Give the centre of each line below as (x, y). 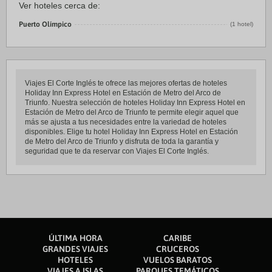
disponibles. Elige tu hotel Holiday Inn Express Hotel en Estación (131, 132)
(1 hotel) (242, 24)
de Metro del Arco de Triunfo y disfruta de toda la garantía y (122, 141)
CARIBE (177, 238)
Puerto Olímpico (45, 24)
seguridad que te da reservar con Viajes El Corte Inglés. (117, 151)
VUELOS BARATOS (177, 260)
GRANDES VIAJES (75, 249)
